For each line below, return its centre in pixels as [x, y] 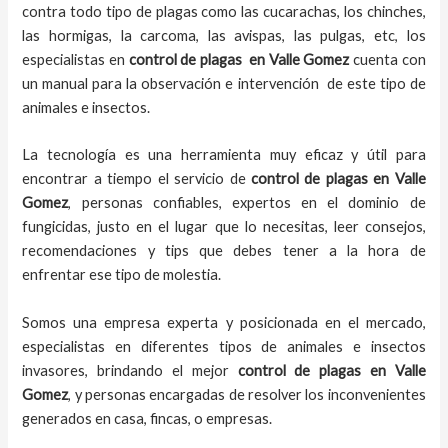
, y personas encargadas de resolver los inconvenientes [247, 394]
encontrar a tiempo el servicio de [136, 179]
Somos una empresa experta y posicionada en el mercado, [224, 322]
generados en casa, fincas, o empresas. [149, 418]
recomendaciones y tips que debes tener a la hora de [224, 251]
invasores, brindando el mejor [130, 370]
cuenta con [387, 59]
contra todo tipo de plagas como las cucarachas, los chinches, [224, 11]
